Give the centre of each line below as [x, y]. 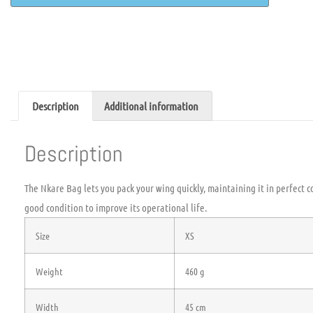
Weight [49, 271]
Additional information [151, 105]
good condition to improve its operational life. [116, 208]
